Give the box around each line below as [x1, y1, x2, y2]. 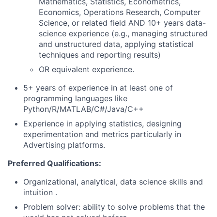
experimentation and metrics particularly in [23, 129, 181, 139]
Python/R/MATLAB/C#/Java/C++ [23, 104, 144, 114]
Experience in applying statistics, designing [23, 119, 182, 128]
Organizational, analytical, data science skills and [23, 177, 203, 186]
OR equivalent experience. [39, 64, 134, 74]
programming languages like [23, 93, 127, 103]
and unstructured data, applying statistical [39, 39, 194, 49]
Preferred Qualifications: [8, 158, 101, 168]
